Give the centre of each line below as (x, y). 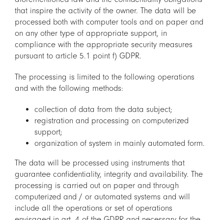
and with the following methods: (69, 88)
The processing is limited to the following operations (105, 77)
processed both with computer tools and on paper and (109, 22)
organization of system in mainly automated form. (120, 143)
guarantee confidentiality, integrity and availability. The (109, 174)
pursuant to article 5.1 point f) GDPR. (78, 56)
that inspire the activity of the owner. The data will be (105, 11)
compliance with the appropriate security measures (104, 45)
